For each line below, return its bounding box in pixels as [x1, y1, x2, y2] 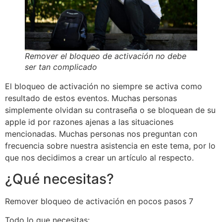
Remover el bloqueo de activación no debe [25, 51, 186, 61]
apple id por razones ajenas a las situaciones [5, 117, 173, 127]
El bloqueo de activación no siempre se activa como [5, 81, 202, 92]
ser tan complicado [25, 62, 97, 72]
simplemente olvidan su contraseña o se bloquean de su [5, 105, 216, 115]
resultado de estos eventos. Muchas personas [5, 93, 177, 104]
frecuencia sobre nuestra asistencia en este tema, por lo [5, 141, 216, 151]
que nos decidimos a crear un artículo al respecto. [5, 153, 194, 163]
